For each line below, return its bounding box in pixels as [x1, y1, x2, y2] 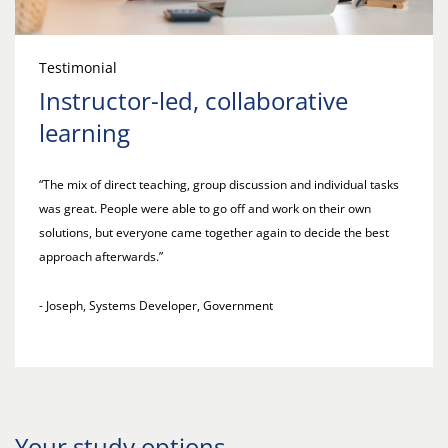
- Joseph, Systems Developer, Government [39, 296, 276, 314]
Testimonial [39, 57, 117, 77]
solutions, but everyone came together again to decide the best [39, 223, 389, 241]
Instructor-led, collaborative [39, 83, 348, 117]
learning [39, 115, 130, 149]
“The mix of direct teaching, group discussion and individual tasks [39, 175, 399, 193]
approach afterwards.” [39, 247, 163, 265]
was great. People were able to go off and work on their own [39, 199, 371, 217]
